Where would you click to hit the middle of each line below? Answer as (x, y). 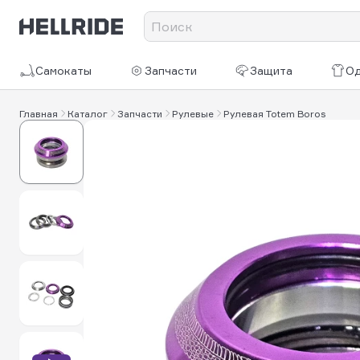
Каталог (88, 113)
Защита (272, 70)
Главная (39, 113)
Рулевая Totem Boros (274, 113)
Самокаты (63, 70)
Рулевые (193, 113)
